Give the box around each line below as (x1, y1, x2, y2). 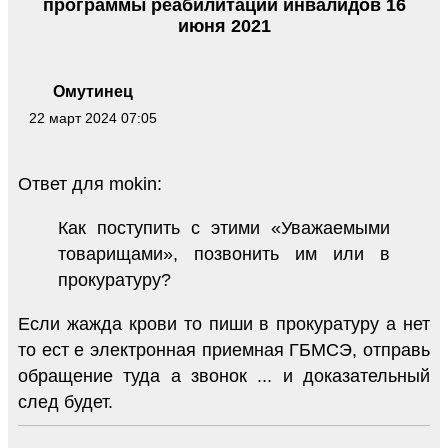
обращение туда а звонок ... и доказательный (18, 365, 430, 386)
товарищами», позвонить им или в (58, 243, 390, 264)
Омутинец (53, 82, 133, 100)
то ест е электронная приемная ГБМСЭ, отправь (18, 339, 430, 360)
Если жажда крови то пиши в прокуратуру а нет (18, 313, 430, 334)
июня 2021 (177, 15, 271, 36)
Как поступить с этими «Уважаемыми (58, 217, 390, 238)
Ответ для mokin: (18, 173, 162, 194)
